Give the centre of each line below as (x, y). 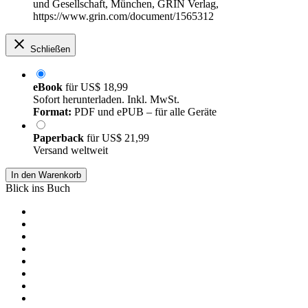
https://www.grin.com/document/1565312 (123, 16)
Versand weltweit (70, 151)
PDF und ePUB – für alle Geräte (144, 112)
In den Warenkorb (46, 175)
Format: (52, 112)
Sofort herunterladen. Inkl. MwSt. (106, 100)
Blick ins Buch (38, 188)
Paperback (60, 138)
